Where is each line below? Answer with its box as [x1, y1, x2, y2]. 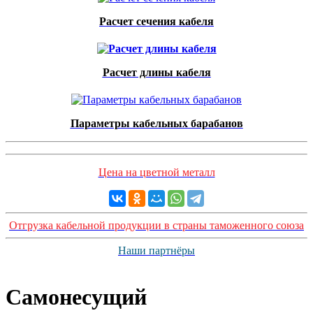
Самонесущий [6, 284, 147, 310]
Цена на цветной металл [98, 166, 215, 178]
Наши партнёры [118, 245, 195, 256]
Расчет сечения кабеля [99, 15, 214, 27]
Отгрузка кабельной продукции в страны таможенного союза [9, 219, 304, 231]
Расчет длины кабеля [102, 66, 211, 78]
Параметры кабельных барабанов [70, 117, 243, 129]
